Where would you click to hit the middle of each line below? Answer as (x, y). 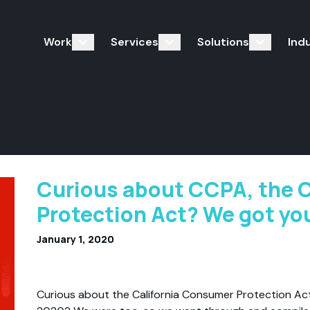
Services (135, 42)
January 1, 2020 (76, 239)
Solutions (223, 42)
